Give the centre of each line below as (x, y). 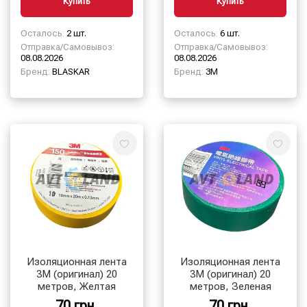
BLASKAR (70, 72)
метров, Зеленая (230, 286)
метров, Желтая (77, 286)
